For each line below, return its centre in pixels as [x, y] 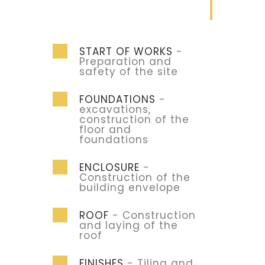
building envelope [130, 188]
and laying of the [129, 225]
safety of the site [129, 72]
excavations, [115, 109]
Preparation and [125, 62]
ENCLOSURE [109, 167]
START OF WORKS [126, 51]
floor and [105, 130]
